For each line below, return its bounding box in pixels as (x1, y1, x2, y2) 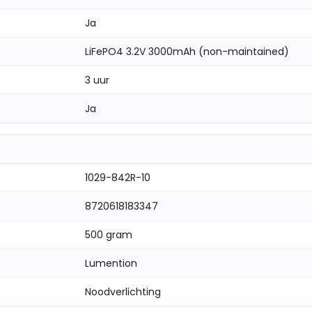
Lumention (85, 256, 137, 270)
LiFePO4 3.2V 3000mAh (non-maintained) (85, 45, 289, 58)
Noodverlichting (85, 285, 161, 299)
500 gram (85, 228, 132, 242)
